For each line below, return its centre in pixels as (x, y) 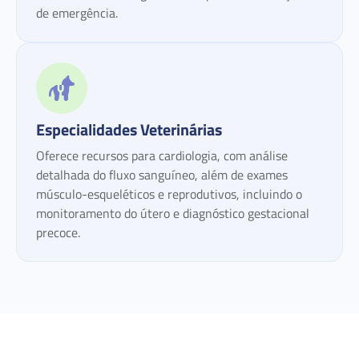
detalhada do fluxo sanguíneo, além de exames (162, 174)
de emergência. (77, 12)
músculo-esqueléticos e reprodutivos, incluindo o (169, 194)
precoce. (58, 232)
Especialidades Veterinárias (129, 129)
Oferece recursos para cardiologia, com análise (162, 155)
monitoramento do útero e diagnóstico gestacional (173, 213)
